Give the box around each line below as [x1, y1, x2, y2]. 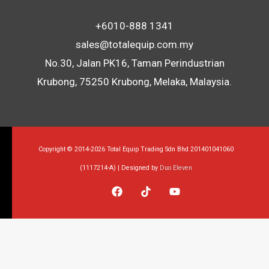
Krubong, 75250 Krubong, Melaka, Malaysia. [37, 75, 232, 88]
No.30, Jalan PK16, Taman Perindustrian [44, 56, 225, 69]
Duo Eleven [159, 163, 192, 172]
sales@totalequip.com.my [76, 38, 193, 50]
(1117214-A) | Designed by [79, 163, 160, 172]
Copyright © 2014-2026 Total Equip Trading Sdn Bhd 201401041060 [38, 145, 234, 153]
